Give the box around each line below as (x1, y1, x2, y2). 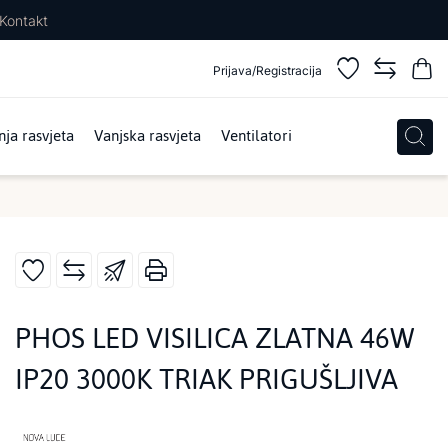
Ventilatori (221, 121, 292, 151)
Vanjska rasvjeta (94, 121, 201, 151)
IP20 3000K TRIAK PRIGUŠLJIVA (15, 352, 398, 406)
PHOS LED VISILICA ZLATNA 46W (15, 311, 415, 365)
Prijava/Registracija (213, 62, 322, 78)
